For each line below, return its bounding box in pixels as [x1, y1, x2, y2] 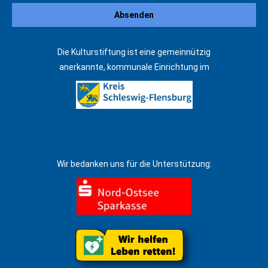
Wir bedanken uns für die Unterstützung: [56, 159, 212, 169]
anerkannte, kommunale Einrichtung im [59, 62, 209, 72]
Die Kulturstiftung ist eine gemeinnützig [57, 47, 211, 57]
